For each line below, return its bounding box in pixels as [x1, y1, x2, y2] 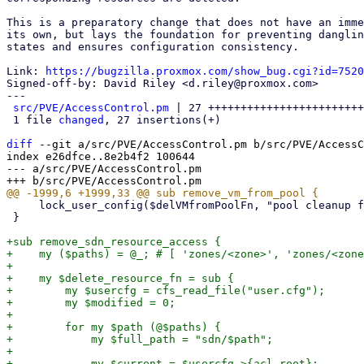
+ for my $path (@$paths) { [6, 321, 221, 333]
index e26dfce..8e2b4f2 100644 [6, 150, 195, 162]
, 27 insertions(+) [104, 114, 221, 126]
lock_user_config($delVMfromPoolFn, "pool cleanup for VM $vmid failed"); [6, 199, 39, 211]
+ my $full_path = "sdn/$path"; [6, 333, 273, 345]
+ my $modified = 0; [6, 297, 175, 309]
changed [58, 114, 104, 126]
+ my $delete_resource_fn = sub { [6, 272, 234, 284]
